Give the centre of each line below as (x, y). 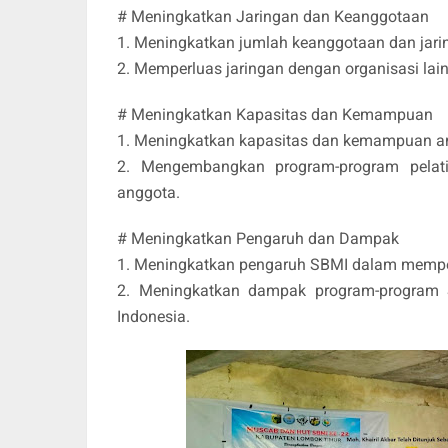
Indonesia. (153, 316)
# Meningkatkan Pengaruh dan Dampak (258, 238)
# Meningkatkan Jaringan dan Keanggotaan (273, 16)
